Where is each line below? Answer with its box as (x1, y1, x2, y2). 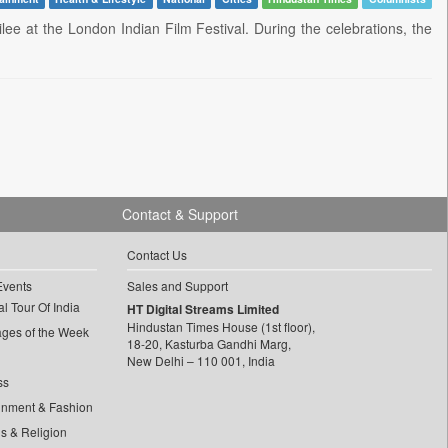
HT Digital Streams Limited (126, 300, 279, 319)
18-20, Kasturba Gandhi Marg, (126, 335, 291, 353)
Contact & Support (121, 204, 238, 225)
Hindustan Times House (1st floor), (126, 318, 315, 336)
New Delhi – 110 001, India (126, 352, 275, 370)
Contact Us (126, 246, 187, 264)
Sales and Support (126, 277, 228, 295)
